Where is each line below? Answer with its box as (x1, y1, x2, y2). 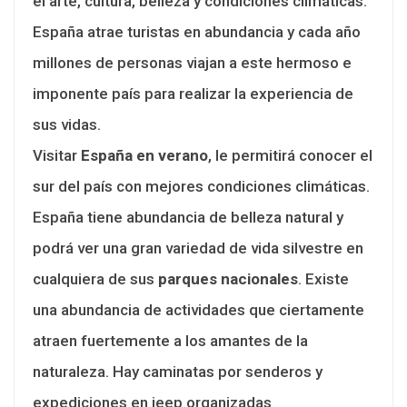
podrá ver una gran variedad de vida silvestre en (33, 238, 363, 257)
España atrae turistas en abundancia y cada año (33, 22, 361, 41)
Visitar (33, 145, 81, 164)
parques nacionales (154, 269, 298, 288)
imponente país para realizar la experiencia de (33, 84, 353, 103)
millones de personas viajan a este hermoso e (33, 53, 352, 72)
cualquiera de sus (33, 269, 154, 288)
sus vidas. (33, 114, 101, 134)
